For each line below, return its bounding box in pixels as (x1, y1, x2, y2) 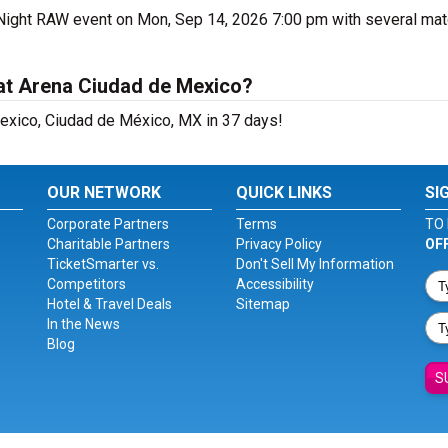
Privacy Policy (235, 236, 322, 252)
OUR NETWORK (47, 183, 162, 202)
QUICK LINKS (235, 183, 332, 202)
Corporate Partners (47, 216, 170, 232)
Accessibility (235, 276, 314, 292)
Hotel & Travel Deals (47, 296, 173, 312)
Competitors (47, 276, 127, 292)
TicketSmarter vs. (47, 256, 160, 272)
